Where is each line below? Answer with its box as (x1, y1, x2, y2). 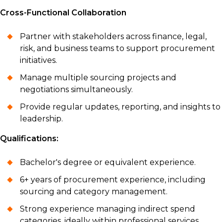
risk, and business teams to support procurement (20, 44, 215, 53)
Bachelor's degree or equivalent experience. (20, 158, 196, 167)
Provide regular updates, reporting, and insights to (20, 102, 221, 111)
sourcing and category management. (20, 187, 167, 196)
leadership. (20, 114, 63, 123)
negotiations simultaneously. (20, 85, 133, 94)
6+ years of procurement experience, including (20, 175, 206, 184)
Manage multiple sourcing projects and (20, 73, 176, 82)
